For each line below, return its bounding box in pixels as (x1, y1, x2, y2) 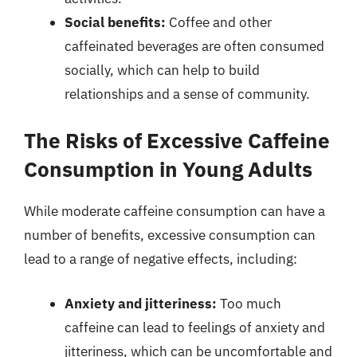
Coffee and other (166, 13, 272, 31)
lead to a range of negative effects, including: (24, 250, 297, 268)
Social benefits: (65, 13, 166, 31)
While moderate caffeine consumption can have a (24, 202, 325, 220)
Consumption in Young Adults (24, 155, 312, 182)
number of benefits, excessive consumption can (24, 226, 316, 244)
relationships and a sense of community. (65, 84, 310, 103)
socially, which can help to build (65, 61, 260, 79)
